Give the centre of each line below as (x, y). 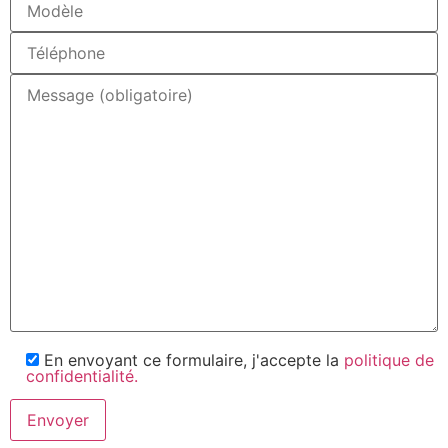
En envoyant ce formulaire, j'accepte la (194, 360)
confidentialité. (82, 376)
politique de (389, 360)
